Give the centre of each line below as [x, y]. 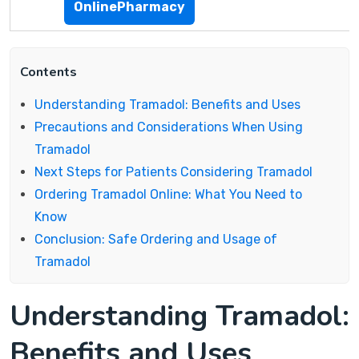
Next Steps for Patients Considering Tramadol [173, 172]
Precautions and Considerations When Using [169, 127]
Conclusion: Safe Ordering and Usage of [156, 239]
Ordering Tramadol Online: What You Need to [168, 194]
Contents [48, 72]
